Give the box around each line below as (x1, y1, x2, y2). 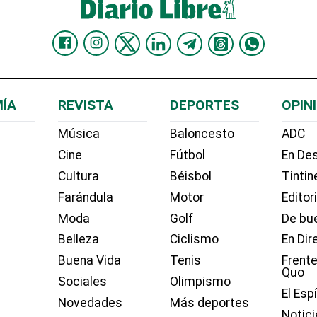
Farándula (57, 190, 113, 204)
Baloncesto (169, 127, 234, 142)
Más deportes (169, 295, 249, 310)
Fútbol (169, 148, 205, 163)
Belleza (57, 232, 99, 247)
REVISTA (57, 96, 113, 113)
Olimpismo (169, 275, 231, 289)
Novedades (57, 295, 122, 310)
